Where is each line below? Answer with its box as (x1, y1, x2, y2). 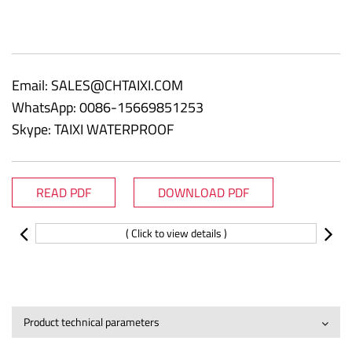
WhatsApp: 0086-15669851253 (12, 96, 203, 118)
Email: (12, 74, 51, 96)
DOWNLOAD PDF (158, 182, 249, 202)
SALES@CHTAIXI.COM (51, 74, 183, 96)
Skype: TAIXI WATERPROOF (12, 118, 174, 140)
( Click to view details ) (125, 224, 227, 241)
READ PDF (36, 182, 91, 202)
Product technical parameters (24, 313, 159, 330)
